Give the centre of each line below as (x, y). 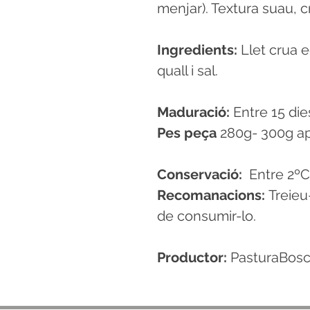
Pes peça (187, 133)
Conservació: (203, 175)
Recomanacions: (213, 195)
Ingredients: (197, 50)
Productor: (194, 258)
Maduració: (195, 112)
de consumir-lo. (207, 216)
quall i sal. (188, 71)
